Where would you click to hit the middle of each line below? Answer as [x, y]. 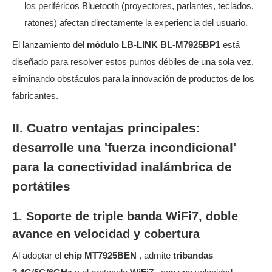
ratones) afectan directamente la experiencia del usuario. [136, 23]
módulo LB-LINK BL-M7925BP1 [155, 45]
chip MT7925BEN [101, 256]
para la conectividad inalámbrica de [122, 167]
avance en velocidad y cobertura [106, 234]
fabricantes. [35, 96]
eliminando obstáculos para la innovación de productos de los [133, 79]
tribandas [193, 256]
